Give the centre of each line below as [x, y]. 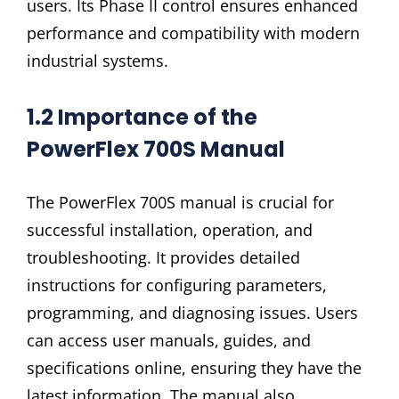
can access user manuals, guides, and [169, 340]
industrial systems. [98, 60]
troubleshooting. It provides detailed [163, 257]
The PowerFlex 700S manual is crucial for [180, 202]
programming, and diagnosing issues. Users [192, 312]
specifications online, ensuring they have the [194, 367]
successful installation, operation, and [170, 229]
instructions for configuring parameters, [177, 285]
